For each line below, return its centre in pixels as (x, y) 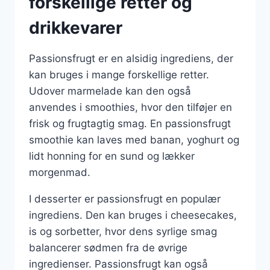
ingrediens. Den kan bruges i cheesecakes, (133, 215)
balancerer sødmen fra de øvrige (108, 247)
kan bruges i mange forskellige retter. (119, 74)
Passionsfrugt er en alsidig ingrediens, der (131, 58)
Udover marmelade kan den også (110, 91)
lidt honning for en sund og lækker (112, 156)
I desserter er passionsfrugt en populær (125, 199)
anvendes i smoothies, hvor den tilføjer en (130, 107)
